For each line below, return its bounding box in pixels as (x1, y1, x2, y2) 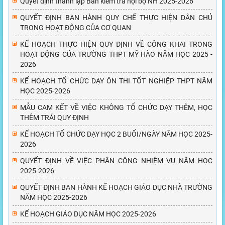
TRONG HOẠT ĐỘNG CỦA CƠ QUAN (20, 24, 131, 32)
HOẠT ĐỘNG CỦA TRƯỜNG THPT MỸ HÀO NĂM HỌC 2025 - (20, 50, 212, 59)
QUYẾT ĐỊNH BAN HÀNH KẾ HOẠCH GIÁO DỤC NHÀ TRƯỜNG (20, 183, 212, 192)
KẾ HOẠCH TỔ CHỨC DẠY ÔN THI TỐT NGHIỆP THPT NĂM (20, 77, 212, 85)
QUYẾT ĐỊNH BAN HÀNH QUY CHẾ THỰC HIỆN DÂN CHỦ (20, 14, 212, 22)
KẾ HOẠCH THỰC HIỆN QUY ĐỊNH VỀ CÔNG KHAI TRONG (20, 40, 212, 49)
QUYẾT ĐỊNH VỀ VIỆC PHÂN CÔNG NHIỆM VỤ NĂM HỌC (20, 157, 212, 165)
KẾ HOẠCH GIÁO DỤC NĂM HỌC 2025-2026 (20, 210, 156, 218)
